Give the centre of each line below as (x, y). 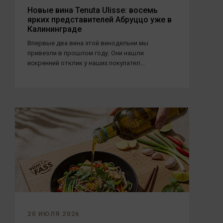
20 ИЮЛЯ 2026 (54, 214)
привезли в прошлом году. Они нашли (86, 53)
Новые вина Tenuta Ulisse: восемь (93, 10)
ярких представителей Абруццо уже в (100, 20)
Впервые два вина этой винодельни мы (88, 43)
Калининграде (55, 29)
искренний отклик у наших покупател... (86, 63)
